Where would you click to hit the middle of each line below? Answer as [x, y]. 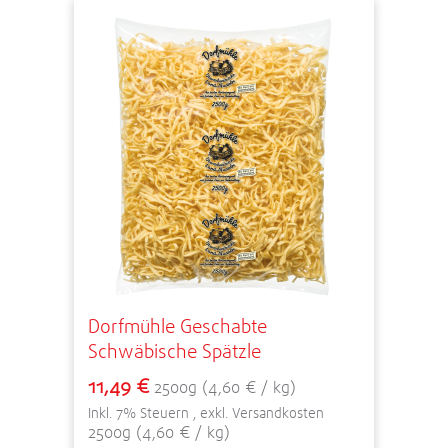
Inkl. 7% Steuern [140, 412]
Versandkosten [278, 412]
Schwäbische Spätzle [174, 351]
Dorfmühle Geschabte [177, 326]
